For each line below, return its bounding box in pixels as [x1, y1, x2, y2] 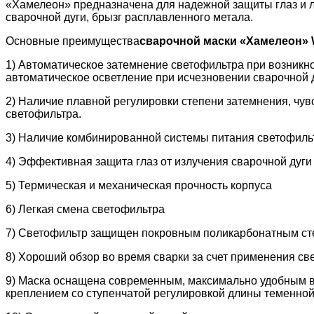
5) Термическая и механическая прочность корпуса [6, 179, 272, 192]
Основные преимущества [6, 35, 139, 48]
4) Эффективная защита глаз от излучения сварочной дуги [6, 156, 312, 168]
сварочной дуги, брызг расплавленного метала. [6, 11, 253, 24]
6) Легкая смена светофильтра [6, 203, 165, 216]
